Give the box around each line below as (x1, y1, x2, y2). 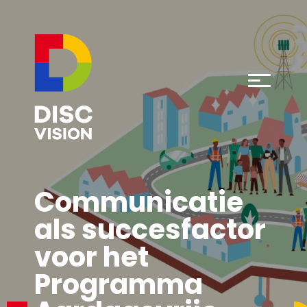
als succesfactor (34, 210, 266, 249)
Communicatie (34, 183, 243, 221)
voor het (34, 238, 149, 276)
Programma (34, 265, 203, 304)
